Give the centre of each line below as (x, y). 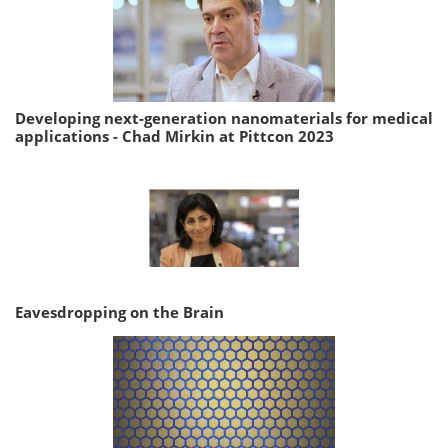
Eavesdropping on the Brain (119, 312)
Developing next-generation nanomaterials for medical (224, 118)
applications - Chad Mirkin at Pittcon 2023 (174, 136)
